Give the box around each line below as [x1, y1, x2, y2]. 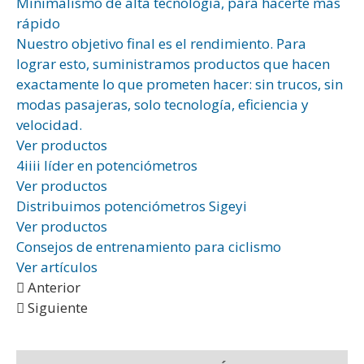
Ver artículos [16, 258, 97, 277]
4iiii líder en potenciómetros [16, 156, 197, 175]
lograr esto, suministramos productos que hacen [16, 54, 330, 74]
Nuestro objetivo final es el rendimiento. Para [16, 34, 306, 54]
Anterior [28, 278, 80, 297]
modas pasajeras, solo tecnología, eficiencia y [16, 95, 309, 115]
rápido [16, 14, 60, 33]
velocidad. [16, 115, 82, 135]
